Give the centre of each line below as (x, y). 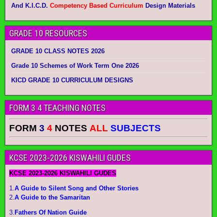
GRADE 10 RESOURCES (48, 33)
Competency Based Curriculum (97, 6)
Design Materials (169, 6)
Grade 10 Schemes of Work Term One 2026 (75, 66)
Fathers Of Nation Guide (51, 212)
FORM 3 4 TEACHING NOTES (57, 108)
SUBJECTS (136, 128)
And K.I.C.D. (31, 6)
